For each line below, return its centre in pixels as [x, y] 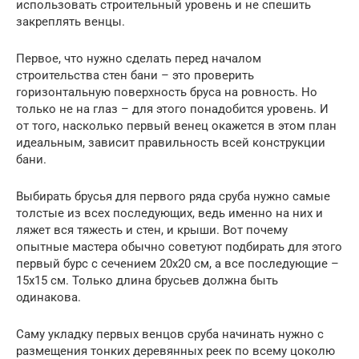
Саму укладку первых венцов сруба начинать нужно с [170, 334]
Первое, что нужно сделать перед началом [139, 58]
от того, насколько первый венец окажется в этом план [176, 125]
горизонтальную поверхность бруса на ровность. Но [167, 92]
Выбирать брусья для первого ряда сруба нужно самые [173, 196]
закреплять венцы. [71, 21]
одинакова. [48, 297]
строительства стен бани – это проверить [135, 75]
